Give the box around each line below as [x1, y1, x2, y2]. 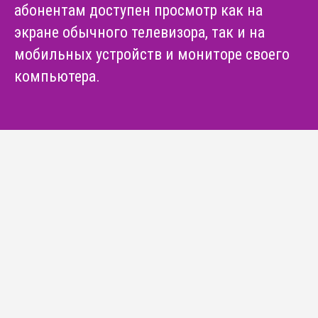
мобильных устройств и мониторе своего [14, 45, 290, 63]
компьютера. [14, 67, 100, 85]
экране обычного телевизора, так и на [14, 23, 265, 41]
